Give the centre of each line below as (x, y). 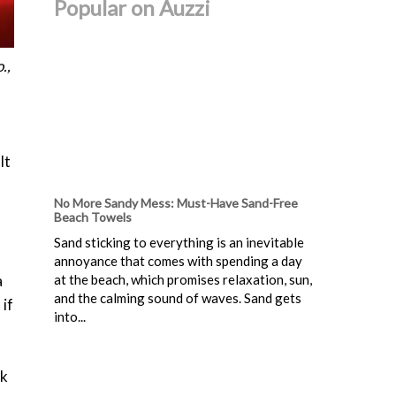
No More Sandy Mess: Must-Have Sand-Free (176, 202)
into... (70, 316)
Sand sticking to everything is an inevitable (179, 242)
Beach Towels (93, 217)
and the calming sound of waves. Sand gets (178, 297)
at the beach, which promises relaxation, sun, (183, 279)
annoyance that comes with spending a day (178, 260)
